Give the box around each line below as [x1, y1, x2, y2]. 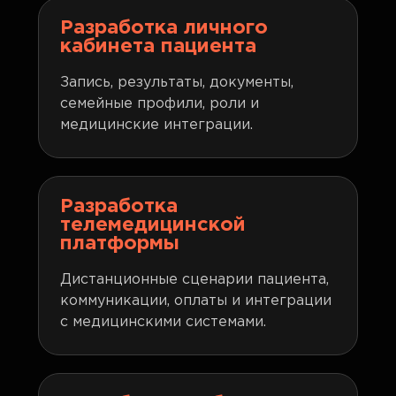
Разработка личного [60, 19, 269, 37]
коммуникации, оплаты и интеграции [60, 294, 332, 308]
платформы [60, 235, 180, 253]
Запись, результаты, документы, [60, 76, 294, 89]
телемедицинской [60, 217, 247, 234]
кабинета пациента [60, 38, 257, 56]
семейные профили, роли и [60, 97, 260, 110]
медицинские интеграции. [60, 118, 254, 132]
